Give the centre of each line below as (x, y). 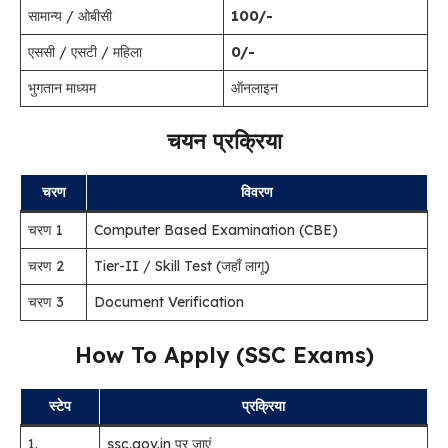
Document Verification (169, 302)
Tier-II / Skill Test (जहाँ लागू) (182, 266)
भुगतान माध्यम (62, 88)
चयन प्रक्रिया (224, 141)
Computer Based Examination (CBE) (216, 230)
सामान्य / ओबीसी (70, 16)
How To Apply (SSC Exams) (224, 355)
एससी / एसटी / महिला (85, 52)
